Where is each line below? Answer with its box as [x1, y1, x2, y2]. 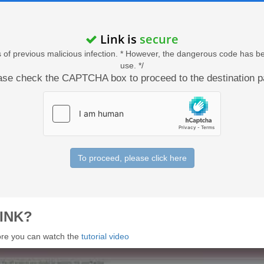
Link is [97, 31, 140, 47]
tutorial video [81, 232, 129, 241]
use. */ [120, 61, 144, 70]
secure [140, 31, 179, 47]
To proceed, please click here [77, 153, 187, 163]
